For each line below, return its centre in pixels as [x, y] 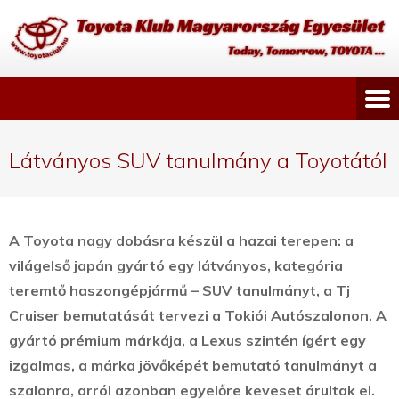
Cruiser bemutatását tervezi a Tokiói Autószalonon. [192, 316]
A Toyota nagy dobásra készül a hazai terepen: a [181, 241]
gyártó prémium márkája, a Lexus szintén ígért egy [187, 341]
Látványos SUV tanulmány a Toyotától [198, 161]
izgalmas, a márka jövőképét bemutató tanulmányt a [193, 366]
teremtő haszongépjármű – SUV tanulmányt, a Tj [179, 291]
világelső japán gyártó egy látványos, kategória [176, 266]
